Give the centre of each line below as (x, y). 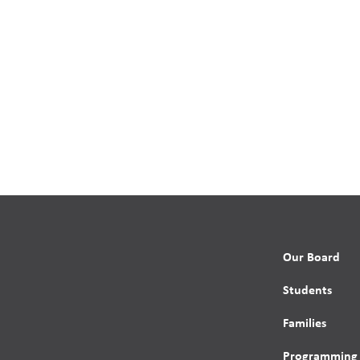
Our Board (312, 257)
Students (308, 290)
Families (305, 323)
